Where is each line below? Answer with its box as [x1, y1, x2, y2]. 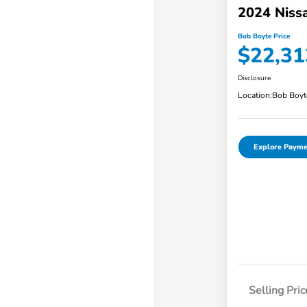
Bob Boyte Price [237, 32, 290, 42]
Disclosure [237, 73, 271, 84]
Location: [237, 90, 272, 101]
